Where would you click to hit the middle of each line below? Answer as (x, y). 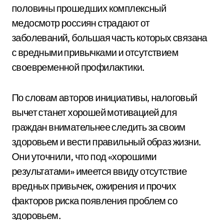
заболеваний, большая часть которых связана (110, 38)
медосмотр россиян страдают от (81, 23)
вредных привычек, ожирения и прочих (94, 186)
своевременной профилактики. (78, 67)
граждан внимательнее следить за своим (99, 127)
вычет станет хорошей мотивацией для (94, 112)
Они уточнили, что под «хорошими (84, 156)
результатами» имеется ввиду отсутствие (99, 171)
